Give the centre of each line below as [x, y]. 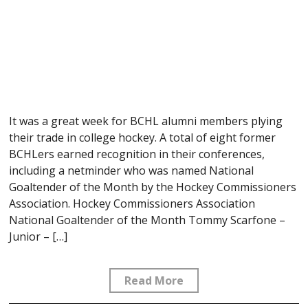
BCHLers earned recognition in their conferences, [137, 154]
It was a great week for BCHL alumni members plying [146, 121]
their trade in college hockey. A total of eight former [143, 137]
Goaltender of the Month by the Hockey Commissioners [153, 187]
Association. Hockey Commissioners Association [132, 203]
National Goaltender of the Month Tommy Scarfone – [147, 220]
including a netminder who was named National [132, 170]
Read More [154, 280]
